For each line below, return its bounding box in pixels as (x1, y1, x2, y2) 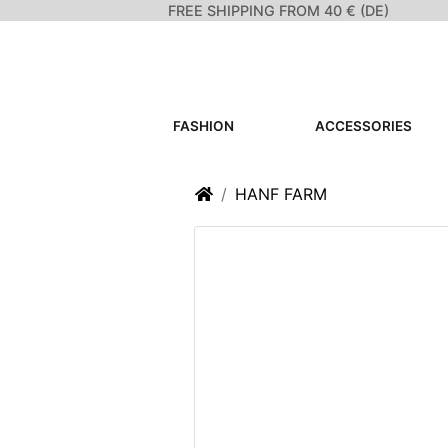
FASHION (173, 118, 234, 134)
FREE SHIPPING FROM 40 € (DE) (168, 2, 389, 19)
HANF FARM (235, 184, 328, 204)
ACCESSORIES (315, 118, 413, 134)
